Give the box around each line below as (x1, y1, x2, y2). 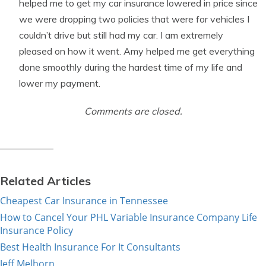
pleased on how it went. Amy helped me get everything (19, 45, 255, 57)
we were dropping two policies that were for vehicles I (19, 13, 249, 25)
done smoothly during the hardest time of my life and (19, 61, 242, 73)
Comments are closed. (84, 105, 182, 117)
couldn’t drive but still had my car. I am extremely (19, 29, 223, 41)
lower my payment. (19, 77, 100, 89)
